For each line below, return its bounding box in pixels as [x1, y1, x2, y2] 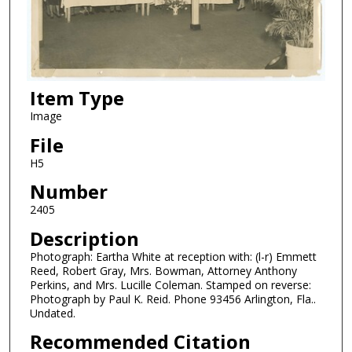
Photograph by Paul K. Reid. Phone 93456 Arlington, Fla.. [29, 291, 316, 306]
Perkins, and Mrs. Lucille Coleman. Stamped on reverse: [29, 277, 311, 292]
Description [29, 225, 139, 251]
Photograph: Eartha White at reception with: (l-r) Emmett [29, 248, 317, 264]
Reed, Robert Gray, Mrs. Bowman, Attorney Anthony [29, 262, 297, 278]
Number [29, 178, 108, 205]
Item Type [29, 84, 124, 111]
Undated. [29, 305, 75, 321]
